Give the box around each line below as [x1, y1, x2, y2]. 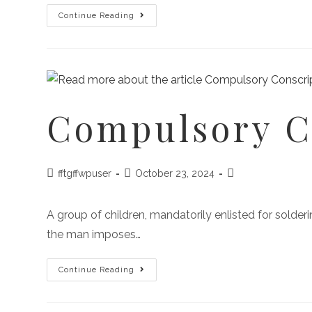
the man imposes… [47, 228, 141, 242]
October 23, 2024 [135, 168, 215, 180]
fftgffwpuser [58, 168, 112, 180]
